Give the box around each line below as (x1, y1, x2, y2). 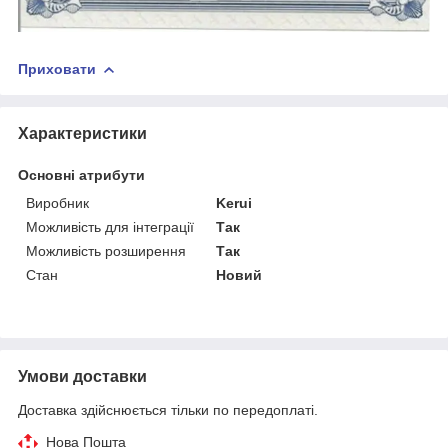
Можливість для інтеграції (26, 219, 194, 236)
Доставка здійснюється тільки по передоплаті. (18, 402, 318, 419)
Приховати (18, 61, 96, 78)
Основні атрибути (18, 167, 145, 184)
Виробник (26, 195, 89, 212)
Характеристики (18, 125, 147, 143)
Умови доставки (18, 368, 147, 386)
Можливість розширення (26, 243, 186, 260)
